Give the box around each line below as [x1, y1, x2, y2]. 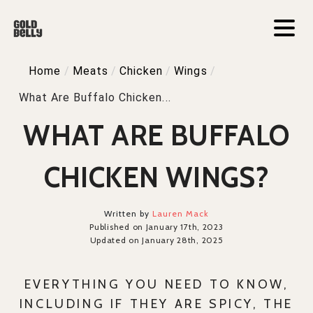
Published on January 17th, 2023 [89, 221, 224, 233]
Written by [103, 208, 152, 219]
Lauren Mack [152, 208, 210, 219]
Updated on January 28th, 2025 [89, 235, 224, 246]
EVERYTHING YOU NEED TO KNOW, [24, 277, 289, 293]
